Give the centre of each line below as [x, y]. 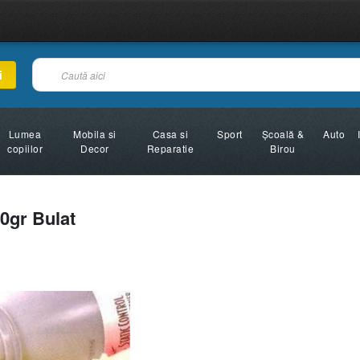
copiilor [25, 148]
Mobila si [95, 134]
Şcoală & [283, 134]
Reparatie [170, 148]
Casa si [170, 134]
